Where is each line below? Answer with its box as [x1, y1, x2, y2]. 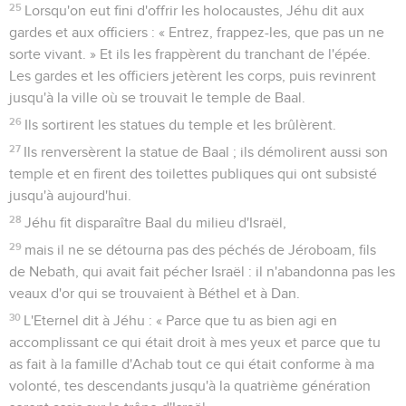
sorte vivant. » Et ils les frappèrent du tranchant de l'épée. [9, 46, 371, 62]
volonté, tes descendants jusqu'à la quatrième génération [9, 378, 371, 393]
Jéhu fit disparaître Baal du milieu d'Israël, [24, 215, 287, 230]
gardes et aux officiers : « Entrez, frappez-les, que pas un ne [9, 24, 384, 40]
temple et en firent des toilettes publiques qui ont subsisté [9, 166, 377, 181]
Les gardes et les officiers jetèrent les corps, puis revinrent [9, 68, 376, 83]
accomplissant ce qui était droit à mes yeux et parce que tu [9, 334, 381, 350]
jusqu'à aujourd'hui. [9, 188, 131, 203]
